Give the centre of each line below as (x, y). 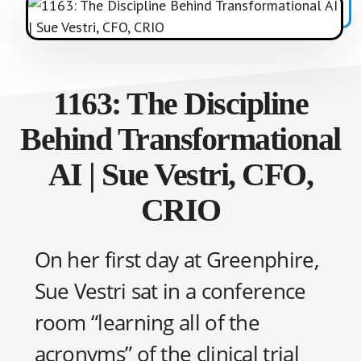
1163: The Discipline (180, 104)
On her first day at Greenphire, (176, 259)
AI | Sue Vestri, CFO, (180, 174)
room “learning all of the (147, 322)
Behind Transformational (180, 139)
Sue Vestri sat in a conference (170, 291)
